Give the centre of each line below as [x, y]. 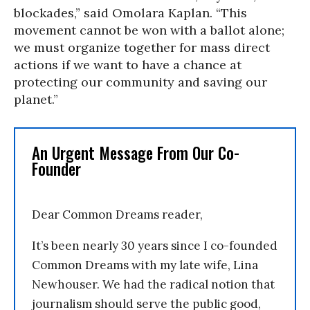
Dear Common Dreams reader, [117, 214]
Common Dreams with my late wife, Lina [145, 265]
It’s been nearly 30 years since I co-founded [155, 245]
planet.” [36, 99]
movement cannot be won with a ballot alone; [149, 30]
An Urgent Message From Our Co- [136, 153]
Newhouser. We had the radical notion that [153, 284]
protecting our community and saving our [140, 82]
